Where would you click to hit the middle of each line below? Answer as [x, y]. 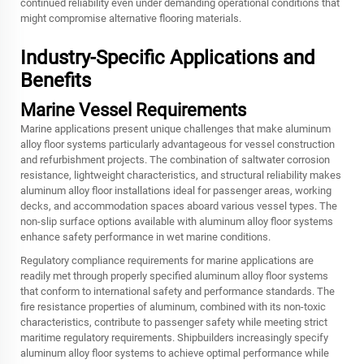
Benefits [56, 80]
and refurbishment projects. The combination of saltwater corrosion [175, 160]
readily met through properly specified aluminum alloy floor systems [174, 276]
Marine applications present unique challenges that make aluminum [175, 129]
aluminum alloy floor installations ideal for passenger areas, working [176, 191]
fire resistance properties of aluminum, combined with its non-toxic [173, 307]
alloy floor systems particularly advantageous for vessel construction [178, 144]
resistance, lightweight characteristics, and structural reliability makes [181, 175]
